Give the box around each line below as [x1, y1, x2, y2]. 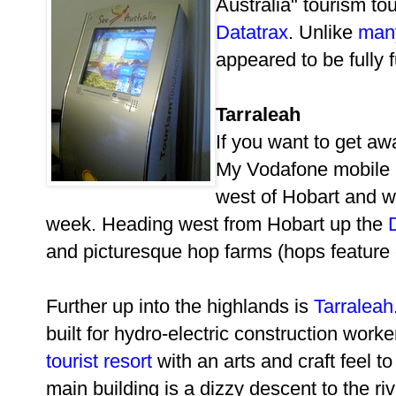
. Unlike [288, 20, 358, 43]
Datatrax [216, 20, 288, 43]
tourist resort [46, 349, 152, 372]
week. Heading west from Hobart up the [46, 212, 388, 235]
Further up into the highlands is [46, 294, 314, 317]
